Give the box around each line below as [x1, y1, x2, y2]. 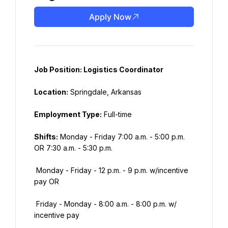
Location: [34, 88, 68, 96]
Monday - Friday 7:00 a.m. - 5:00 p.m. [58, 132, 185, 141]
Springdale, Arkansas [68, 88, 141, 96]
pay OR [34, 177, 59, 186]
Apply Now [89, 12, 131, 22]
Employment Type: [34, 110, 102, 119]
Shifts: [34, 132, 58, 141]
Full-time [102, 110, 132, 119]
